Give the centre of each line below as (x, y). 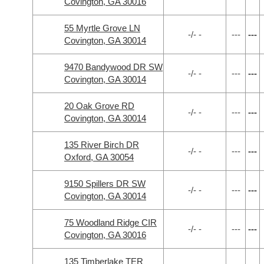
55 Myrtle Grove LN (102, 28)
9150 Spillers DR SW (105, 184)
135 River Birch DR (102, 145)
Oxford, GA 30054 (99, 157)
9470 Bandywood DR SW (113, 67)
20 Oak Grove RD (99, 106)
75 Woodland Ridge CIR (110, 222)
